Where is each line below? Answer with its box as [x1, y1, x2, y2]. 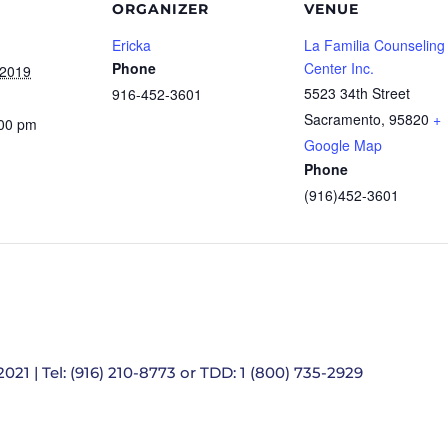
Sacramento [304, 109, 381, 129]
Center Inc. [304, 58, 374, 78]
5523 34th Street [304, 83, 410, 103]
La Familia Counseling [304, 35, 445, 55]
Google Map [304, 135, 382, 155]
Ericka [112, 35, 151, 55]
